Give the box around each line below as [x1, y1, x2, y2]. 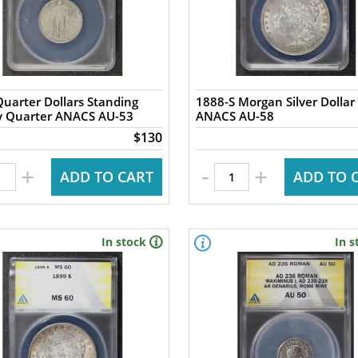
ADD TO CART [59, 167, 153, 186]
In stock [101, 234, 146, 249]
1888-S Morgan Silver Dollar [195, 93, 355, 109]
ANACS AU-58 [195, 108, 274, 124]
